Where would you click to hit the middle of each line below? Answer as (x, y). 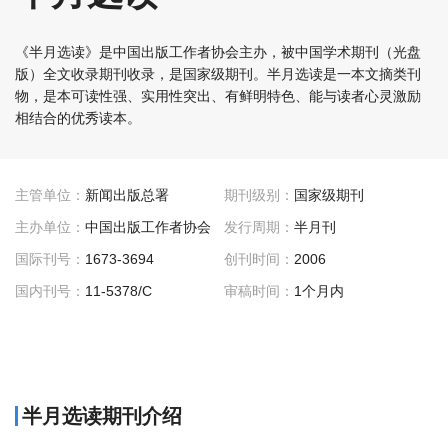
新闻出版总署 (127, 195)
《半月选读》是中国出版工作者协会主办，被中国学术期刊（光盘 (218, 52)
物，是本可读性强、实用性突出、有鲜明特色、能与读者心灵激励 (218, 96)
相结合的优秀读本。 (78, 118)
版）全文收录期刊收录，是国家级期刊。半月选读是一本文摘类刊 (218, 74)
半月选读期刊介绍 (102, 416)
